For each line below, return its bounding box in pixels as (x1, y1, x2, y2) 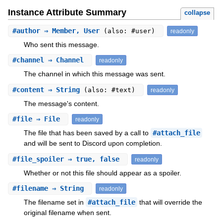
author (16, 26, 40, 35)
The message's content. (23, 99, 99, 108)
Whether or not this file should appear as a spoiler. (23, 168, 181, 177)
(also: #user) (103, 27, 159, 35)
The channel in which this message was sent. (23, 70, 166, 78)
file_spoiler (16, 155, 64, 163)
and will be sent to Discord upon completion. (23, 139, 162, 148)
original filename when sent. (23, 209, 111, 217)
